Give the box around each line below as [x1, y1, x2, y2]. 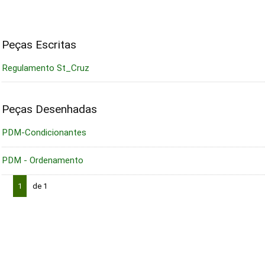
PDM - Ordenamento [1, 155, 83, 166]
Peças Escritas [1, 37, 76, 51]
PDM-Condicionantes [1, 127, 86, 138]
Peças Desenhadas [1, 102, 97, 116]
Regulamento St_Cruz [1, 62, 89, 73]
